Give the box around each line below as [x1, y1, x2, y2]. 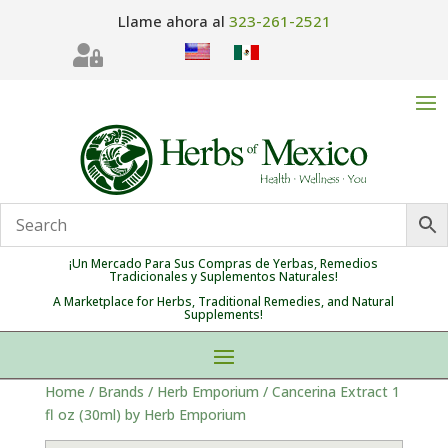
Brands [97, 382, 144, 402]
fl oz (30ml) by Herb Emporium [44, 405, 246, 425]
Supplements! [184, 306, 264, 324]
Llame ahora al [117, 11, 229, 31]
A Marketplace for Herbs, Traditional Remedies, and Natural [53, 293, 395, 311]
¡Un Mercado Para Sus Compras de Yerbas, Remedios [69, 255, 379, 273]
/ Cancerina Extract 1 [258, 382, 400, 402]
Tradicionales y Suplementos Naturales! [109, 268, 339, 286]
